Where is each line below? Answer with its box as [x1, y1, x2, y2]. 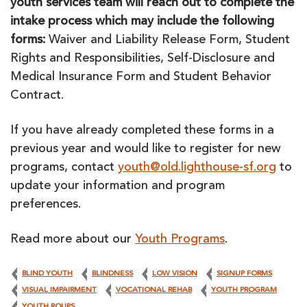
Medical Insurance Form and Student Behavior [10, 71, 271, 84]
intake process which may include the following [10, 16, 274, 28]
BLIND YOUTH [22, 270, 73, 278]
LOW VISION [152, 270, 197, 278]
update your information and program [10, 180, 225, 193]
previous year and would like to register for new [10, 143, 281, 156]
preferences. [10, 199, 81, 211]
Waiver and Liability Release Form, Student [49, 34, 290, 47]
